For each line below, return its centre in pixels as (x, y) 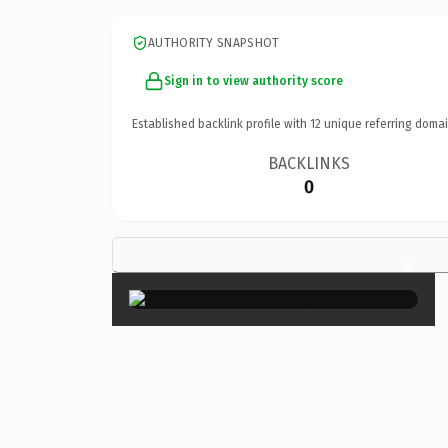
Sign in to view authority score (253, 80)
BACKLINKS (309, 163)
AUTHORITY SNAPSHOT (214, 42)
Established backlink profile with (221, 123)
